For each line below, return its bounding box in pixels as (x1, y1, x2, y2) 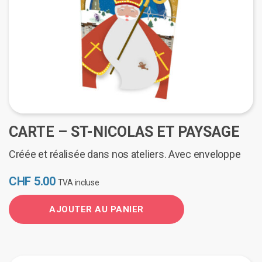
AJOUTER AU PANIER (49, 204, 144, 215)
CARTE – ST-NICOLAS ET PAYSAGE (9, 123, 240, 141)
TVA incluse (57, 178, 99, 188)
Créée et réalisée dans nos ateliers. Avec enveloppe (9, 148, 241, 161)
